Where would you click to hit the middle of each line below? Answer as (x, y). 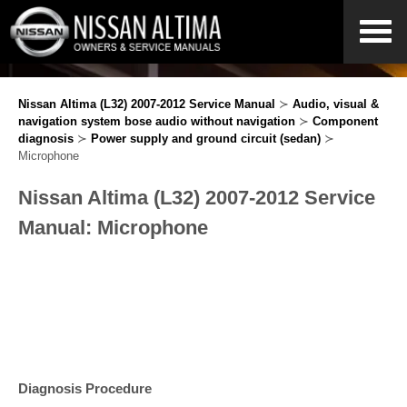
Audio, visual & (336, 104)
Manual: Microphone (113, 228)
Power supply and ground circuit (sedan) (206, 139)
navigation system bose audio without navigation (157, 121)
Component (345, 121)
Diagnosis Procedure (85, 388)
